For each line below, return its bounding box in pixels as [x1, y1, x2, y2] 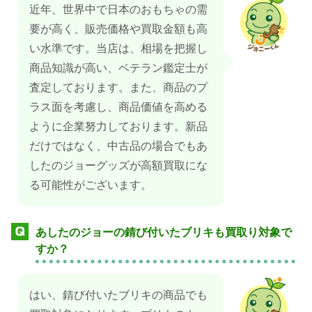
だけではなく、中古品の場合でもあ [29, 140, 208, 153]
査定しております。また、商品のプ [29, 81, 208, 94]
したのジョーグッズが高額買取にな [29, 159, 208, 172]
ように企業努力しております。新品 [29, 120, 208, 133]
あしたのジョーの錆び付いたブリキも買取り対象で [36, 226, 292, 239]
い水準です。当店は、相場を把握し [29, 42, 208, 55]
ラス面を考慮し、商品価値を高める [29, 101, 208, 114]
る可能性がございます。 [29, 179, 152, 192]
